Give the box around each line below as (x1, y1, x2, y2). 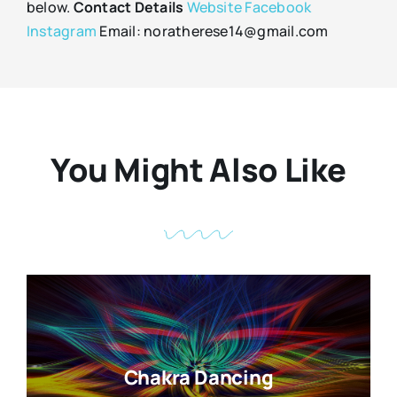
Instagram (26, 20, 97, 41)
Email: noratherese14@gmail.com (97, 20, 329, 41)
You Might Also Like (50, 147, 347, 191)
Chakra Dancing (123, 363, 274, 391)
